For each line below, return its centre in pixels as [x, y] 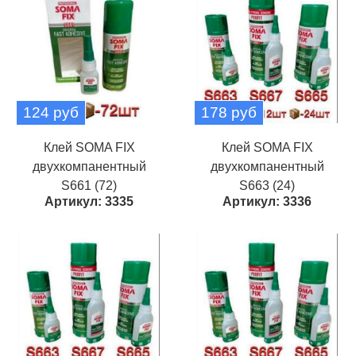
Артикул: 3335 [89, 201]
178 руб [229, 112]
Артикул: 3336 [267, 201]
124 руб [51, 112]
